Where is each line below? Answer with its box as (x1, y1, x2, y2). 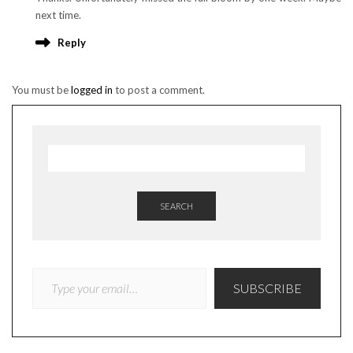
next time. (35, 8, 81, 21)
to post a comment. (113, 83, 205, 96)
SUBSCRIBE (233, 280, 302, 295)
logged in (71, 83, 113, 96)
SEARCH (160, 200, 193, 211)
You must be (12, 83, 71, 96)
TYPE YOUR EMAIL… (32, 261, 63, 272)
